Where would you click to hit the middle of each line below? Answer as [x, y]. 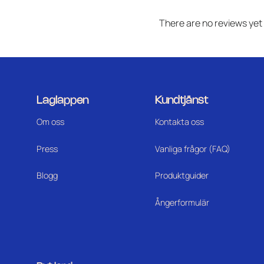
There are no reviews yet [211, 23]
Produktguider [181, 176]
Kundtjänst [181, 100]
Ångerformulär [182, 203]
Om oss [50, 121]
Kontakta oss [179, 121]
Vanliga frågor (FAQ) [192, 148]
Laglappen [62, 100]
